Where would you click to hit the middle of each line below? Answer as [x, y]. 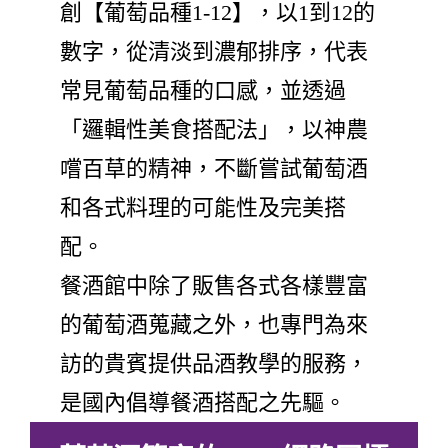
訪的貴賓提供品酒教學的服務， [214, 363]
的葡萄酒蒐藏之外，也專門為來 [214, 324]
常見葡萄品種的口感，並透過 [203, 90]
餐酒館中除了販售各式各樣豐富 [214, 285]
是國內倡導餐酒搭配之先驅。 [203, 402]
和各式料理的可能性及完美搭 [203, 207]
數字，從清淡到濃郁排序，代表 [214, 51]
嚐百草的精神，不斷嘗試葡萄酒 [214, 168]
